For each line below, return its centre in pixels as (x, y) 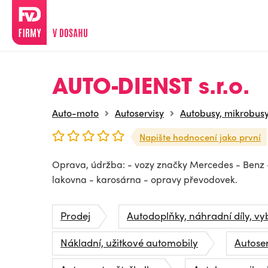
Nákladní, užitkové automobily (129, 242)
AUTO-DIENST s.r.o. (151, 89)
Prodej (75, 215)
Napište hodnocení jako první (200, 137)
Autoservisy (139, 113)
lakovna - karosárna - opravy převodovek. (145, 179)
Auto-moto (75, 113)
